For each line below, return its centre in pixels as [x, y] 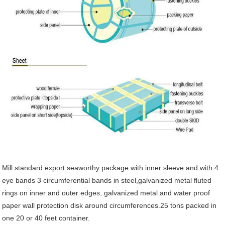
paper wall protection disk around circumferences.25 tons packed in [109, 206]
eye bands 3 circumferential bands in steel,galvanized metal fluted [107, 181]
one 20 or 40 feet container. [46, 218]
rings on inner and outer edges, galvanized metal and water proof [106, 193]
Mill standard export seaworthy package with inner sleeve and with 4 [110, 168]
